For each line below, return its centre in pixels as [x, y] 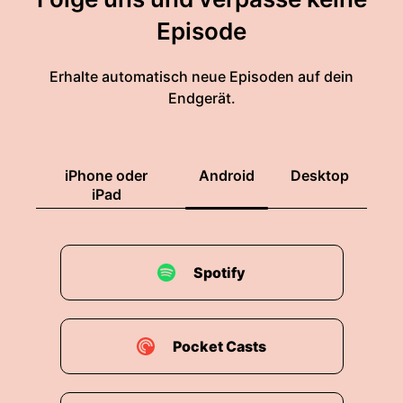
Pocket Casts [219, 346]
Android [227, 175]
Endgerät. [201, 98]
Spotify [219, 273]
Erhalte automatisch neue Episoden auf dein [201, 76]
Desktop [320, 175]
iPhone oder [106, 175]
